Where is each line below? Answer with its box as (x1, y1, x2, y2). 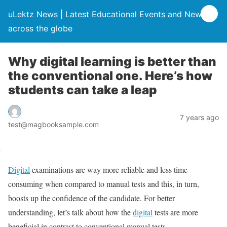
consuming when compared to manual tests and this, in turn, (8, 178, 199, 189)
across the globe (8, 23, 72, 33)
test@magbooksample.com (8, 120, 99, 129)
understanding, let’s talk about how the (8, 206, 133, 217)
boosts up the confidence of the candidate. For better (8, 192, 175, 203)
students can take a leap (8, 83, 157, 97)
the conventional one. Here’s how (8, 68, 212, 83)
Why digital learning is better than (8, 54, 216, 69)
